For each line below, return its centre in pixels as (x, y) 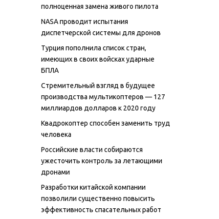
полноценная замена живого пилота (100, 6)
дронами (55, 172)
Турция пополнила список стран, (94, 48)
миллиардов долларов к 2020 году (98, 108)
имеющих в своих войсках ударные (98, 59)
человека (56, 134)
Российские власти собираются (92, 149)
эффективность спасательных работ (101, 209)
